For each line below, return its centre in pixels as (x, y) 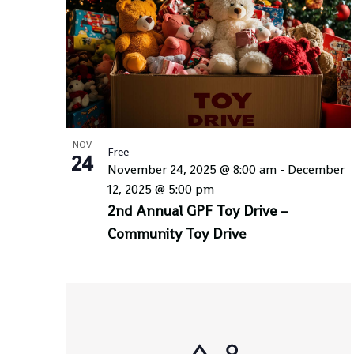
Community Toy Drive (177, 233)
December (316, 169)
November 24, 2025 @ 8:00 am (192, 169)
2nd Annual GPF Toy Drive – (198, 210)
